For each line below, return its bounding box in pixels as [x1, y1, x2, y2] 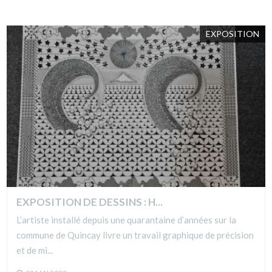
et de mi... [16, 245, 53, 256]
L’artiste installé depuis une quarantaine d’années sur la [16, 214, 237, 226]
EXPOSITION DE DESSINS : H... [16, 195, 163, 208]
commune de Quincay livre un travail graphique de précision [16, 229, 254, 241]
